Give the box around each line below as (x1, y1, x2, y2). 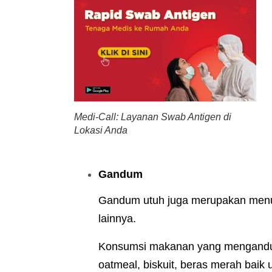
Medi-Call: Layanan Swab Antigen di (74, 112, 231, 123)
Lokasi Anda (74, 125, 127, 136)
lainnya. (98, 212, 136, 225)
